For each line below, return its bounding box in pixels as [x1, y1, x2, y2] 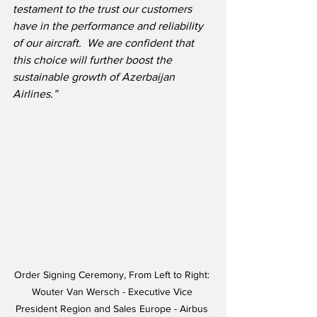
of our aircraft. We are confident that [13, 37, 197, 50]
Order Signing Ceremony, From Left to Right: [14, 269, 212, 281]
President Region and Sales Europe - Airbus [16, 303, 211, 315]
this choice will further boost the [13, 54, 175, 67]
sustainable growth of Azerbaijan [13, 71, 178, 83]
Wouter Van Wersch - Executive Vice [31, 286, 195, 298]
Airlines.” [13, 88, 57, 100]
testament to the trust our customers [13, 3, 195, 16]
